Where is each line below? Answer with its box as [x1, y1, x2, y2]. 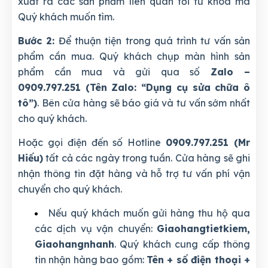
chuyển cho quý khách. [18, 182, 122, 195]
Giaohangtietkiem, [157, 222, 250, 234]
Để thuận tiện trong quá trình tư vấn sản [54, 34, 251, 47]
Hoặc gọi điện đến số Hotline [18, 136, 166, 148]
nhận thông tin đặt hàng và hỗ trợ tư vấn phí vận [18, 167, 250, 179]
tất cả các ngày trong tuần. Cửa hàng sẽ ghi [43, 151, 250, 164]
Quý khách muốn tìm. [18, 10, 114, 23]
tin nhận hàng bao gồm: [35, 253, 147, 266]
